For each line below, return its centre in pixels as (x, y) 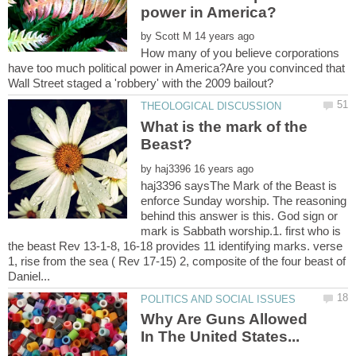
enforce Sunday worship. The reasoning (244, 200)
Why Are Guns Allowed (224, 319)
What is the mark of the (224, 126)
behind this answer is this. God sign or (240, 215)
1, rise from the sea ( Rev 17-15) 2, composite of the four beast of (177, 261)
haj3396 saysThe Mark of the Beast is (239, 185)
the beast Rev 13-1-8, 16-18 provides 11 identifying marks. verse (175, 246)
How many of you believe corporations (240, 53)
